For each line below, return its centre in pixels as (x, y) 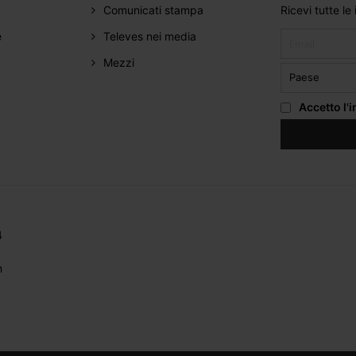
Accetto (321, 106)
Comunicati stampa (153, 10)
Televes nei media (150, 36)
